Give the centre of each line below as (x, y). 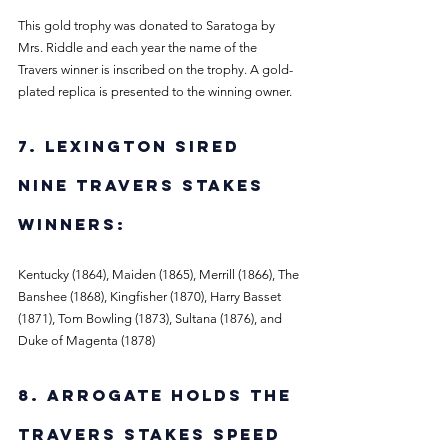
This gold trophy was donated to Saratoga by (148, 25)
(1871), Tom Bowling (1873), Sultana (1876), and (151, 318)
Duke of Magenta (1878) (86, 340)
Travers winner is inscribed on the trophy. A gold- (155, 69)
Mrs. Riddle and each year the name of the (139, 47)
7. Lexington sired (132, 146)
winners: (75, 224)
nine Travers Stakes (144, 185)
